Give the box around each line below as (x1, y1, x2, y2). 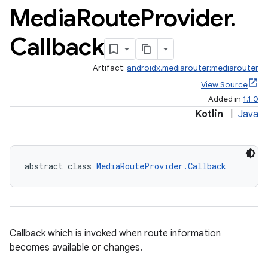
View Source (201, 80, 248, 90)
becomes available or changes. (10, 242, 142, 254)
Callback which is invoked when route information (10, 227, 221, 239)
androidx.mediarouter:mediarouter (127, 63, 258, 73)
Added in (208, 94, 243, 104)
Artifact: (93, 63, 127, 73)
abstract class (25, 160, 96, 172)
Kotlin (196, 108, 223, 120)
